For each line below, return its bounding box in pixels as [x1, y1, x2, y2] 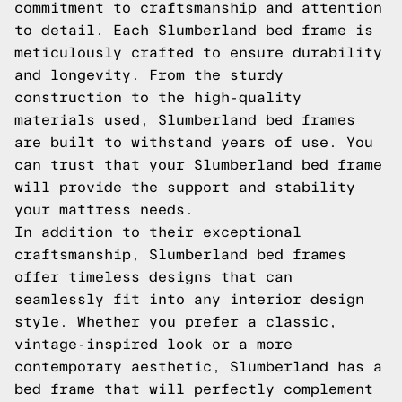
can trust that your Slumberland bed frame [14, 157, 382, 172]
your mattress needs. [14, 202, 194, 217]
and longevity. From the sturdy [14, 67, 284, 83]
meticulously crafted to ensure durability [14, 45, 382, 60]
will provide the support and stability [14, 179, 355, 195]
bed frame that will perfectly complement [14, 381, 373, 397]
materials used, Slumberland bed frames [14, 112, 355, 127]
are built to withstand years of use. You [14, 135, 373, 150]
